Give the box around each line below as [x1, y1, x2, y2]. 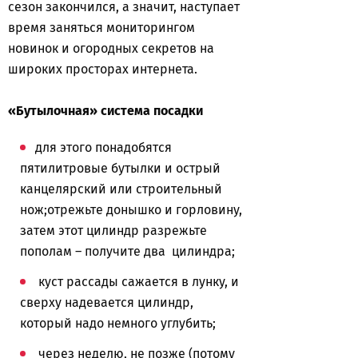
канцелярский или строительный [20, 181, 222, 197]
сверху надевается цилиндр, [20, 295, 193, 310]
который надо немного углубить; [20, 316, 216, 331]
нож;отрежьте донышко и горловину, [20, 202, 242, 217]
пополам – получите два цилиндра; [20, 244, 235, 259]
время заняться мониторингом [8, 20, 195, 35]
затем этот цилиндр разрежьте [20, 223, 207, 238]
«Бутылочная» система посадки [8, 103, 203, 118]
